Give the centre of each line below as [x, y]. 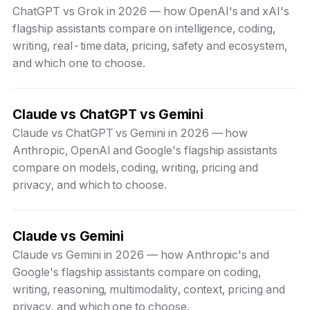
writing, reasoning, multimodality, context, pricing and [149, 290]
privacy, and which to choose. [90, 185]
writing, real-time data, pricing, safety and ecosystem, [150, 46]
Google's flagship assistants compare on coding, [137, 272]
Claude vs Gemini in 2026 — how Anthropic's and [141, 255]
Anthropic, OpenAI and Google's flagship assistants [145, 151]
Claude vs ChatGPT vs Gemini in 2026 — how [130, 133]
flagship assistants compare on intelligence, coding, [144, 29]
